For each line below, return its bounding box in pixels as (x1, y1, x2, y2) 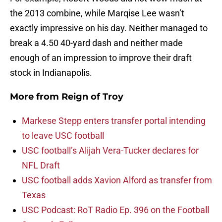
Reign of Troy (61, 91, 123, 103)
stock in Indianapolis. (10, 67, 92, 78)
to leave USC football (22, 130, 104, 141)
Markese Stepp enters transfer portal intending (22, 115, 206, 126)
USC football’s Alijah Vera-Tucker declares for (22, 145, 199, 156)
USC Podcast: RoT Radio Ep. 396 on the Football (22, 205, 209, 216)
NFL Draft (22, 160, 60, 171)
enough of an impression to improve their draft (10, 53, 192, 63)
